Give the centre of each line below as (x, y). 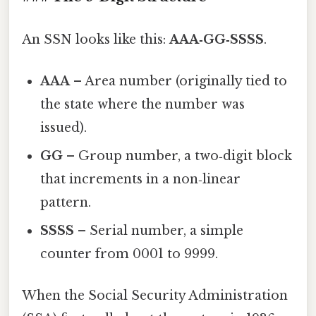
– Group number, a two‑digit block (178, 156)
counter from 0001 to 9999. (129, 254)
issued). (64, 127)
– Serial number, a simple (159, 230)
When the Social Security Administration (155, 296)
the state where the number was (143, 104)
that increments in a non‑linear (141, 179)
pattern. (66, 202)
